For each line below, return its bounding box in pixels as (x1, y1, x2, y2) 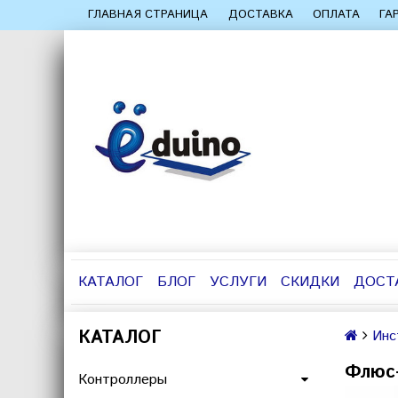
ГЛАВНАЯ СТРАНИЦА (88, 6, 209, 23)
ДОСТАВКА (227, 6, 293, 23)
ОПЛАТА (312, 6, 360, 23)
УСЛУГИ (210, 272, 267, 292)
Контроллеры (78, 370, 167, 390)
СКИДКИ (281, 272, 339, 292)
